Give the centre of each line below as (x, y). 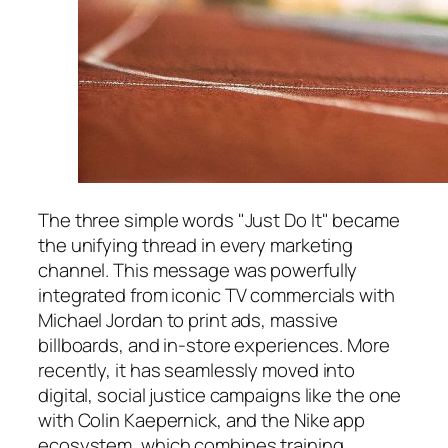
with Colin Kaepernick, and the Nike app (202, 419)
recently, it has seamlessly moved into (197, 369)
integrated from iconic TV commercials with (216, 294)
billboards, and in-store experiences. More (214, 344)
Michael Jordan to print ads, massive (188, 319)
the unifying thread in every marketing (196, 244)
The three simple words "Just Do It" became (219, 219)
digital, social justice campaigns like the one (220, 394)
